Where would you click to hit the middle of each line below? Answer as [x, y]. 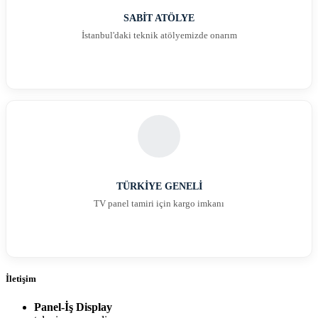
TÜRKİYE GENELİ [159, 186]
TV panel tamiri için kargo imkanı [159, 203]
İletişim [21, 279]
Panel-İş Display [73, 307]
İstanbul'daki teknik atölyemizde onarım [159, 35]
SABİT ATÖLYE [159, 18]
